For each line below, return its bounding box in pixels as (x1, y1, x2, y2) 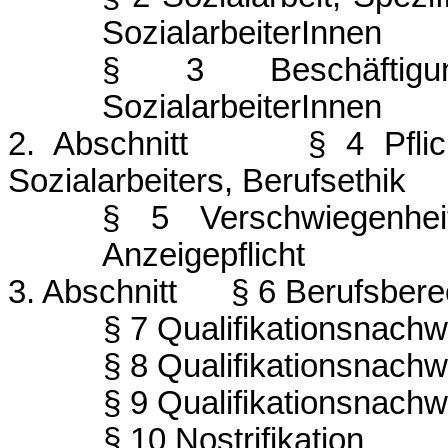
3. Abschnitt (8, 273, 177, 310)
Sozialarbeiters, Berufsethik (8, 162, 406, 199)
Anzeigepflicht (102, 236, 306, 273)
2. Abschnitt (8, 125, 188, 162)
